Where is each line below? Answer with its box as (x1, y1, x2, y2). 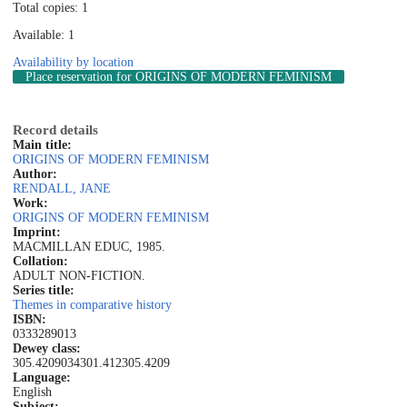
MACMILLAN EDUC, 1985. (13, 239, 165, 253)
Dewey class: (13, 341, 81, 355)
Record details (13, 121, 98, 137)
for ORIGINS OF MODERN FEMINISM (113, 69, 332, 84)
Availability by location (13, 55, 134, 69)
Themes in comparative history (13, 297, 172, 312)
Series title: (13, 283, 74, 297)
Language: (13, 370, 71, 384)
